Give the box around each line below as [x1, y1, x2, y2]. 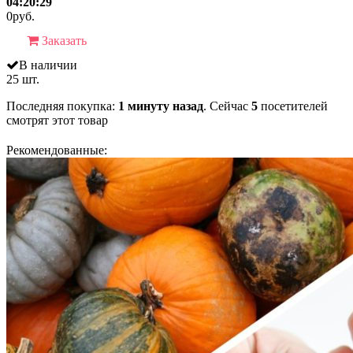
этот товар [49, 113, 108, 127]
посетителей [261, 98, 328, 113]
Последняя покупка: [6, 98, 118, 113]
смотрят [6, 113, 49, 127]
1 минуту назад [118, 98, 203, 113]
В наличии [19, 58, 77, 72]
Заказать [39, 33, 87, 47]
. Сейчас [203, 98, 251, 113]
